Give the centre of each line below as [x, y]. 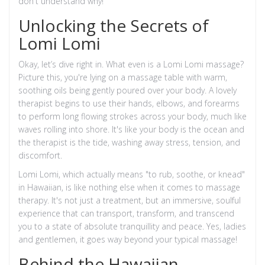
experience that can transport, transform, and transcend [126, 213]
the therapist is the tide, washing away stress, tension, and [129, 142]
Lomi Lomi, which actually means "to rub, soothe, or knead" [132, 174]
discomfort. [40, 155]
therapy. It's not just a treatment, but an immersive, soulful [130, 200]
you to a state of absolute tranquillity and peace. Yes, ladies [132, 226]
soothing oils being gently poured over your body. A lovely [127, 90]
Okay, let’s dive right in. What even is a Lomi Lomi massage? [131, 64]
